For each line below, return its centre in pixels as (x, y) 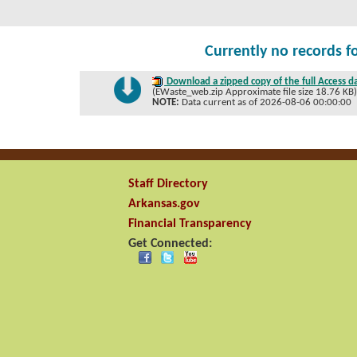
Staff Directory (168, 184)
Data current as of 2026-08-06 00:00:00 (266, 102)
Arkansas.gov (164, 204)
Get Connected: (170, 243)
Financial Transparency (190, 224)
